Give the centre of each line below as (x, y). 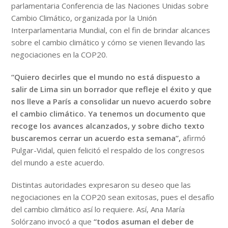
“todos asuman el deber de (144, 222)
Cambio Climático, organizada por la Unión (84, 18)
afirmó (193, 138)
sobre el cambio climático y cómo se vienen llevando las (108, 42)
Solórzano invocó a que (53, 222)
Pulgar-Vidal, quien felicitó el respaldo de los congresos (108, 150)
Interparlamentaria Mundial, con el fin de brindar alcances (111, 30)
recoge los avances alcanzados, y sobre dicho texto (108, 126)
